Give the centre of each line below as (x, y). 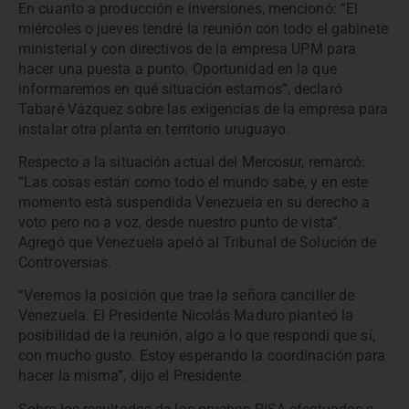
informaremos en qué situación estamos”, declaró (180, 89)
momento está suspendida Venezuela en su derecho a (194, 203)
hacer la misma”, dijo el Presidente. (132, 376)
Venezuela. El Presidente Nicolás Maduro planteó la (186, 316)
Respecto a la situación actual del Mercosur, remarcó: (192, 163)
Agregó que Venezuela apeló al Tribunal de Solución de (198, 243)
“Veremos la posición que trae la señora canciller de (187, 296)
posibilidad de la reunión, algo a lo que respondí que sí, (197, 336)
